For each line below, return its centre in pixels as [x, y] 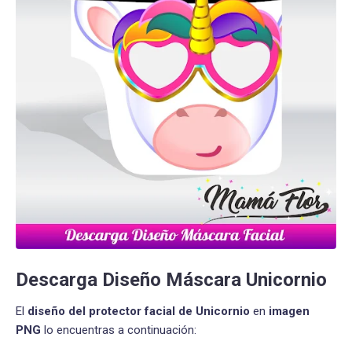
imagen [289, 312]
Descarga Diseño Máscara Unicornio [171, 279]
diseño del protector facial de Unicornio [139, 312]
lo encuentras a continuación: [119, 330]
